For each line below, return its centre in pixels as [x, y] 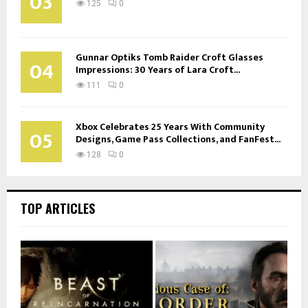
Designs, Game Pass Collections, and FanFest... [178, 139]
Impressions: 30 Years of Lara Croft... [158, 69]
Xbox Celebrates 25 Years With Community [170, 126]
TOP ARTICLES [58, 208]
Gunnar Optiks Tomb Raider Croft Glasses [169, 57]
